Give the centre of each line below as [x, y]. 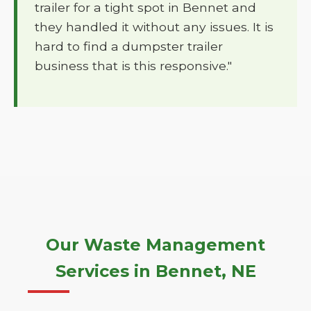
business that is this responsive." [133, 66]
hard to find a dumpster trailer [129, 46]
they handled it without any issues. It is [154, 27]
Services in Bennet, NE [155, 271]
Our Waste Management [155, 245]
